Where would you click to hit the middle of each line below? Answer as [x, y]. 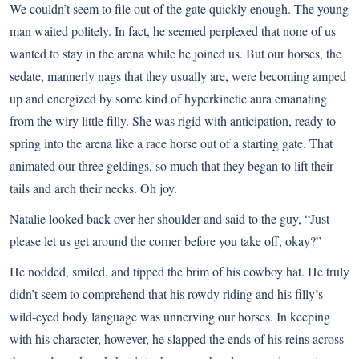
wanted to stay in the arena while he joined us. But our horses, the [175, 53]
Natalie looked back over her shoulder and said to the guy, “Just [169, 218]
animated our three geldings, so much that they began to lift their [171, 165]
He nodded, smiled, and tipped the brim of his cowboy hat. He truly [179, 271]
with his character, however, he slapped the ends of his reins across [177, 339]
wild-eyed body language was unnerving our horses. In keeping [170, 316]
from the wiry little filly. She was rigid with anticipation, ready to [173, 121]
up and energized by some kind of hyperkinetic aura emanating [168, 98]
